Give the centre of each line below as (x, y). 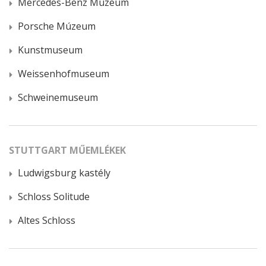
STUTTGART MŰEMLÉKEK (67, 150)
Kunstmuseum (50, 50)
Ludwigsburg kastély (64, 172)
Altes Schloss (47, 220)
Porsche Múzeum (57, 26)
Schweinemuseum (58, 97)
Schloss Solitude (54, 196)
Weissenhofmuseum (64, 73)
